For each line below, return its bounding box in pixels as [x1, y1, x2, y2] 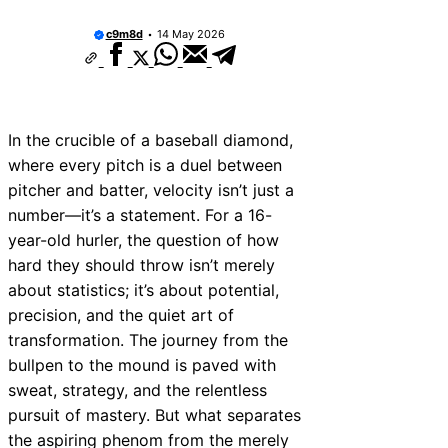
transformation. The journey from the [8, 329, 288, 350]
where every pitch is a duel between [8, 154, 282, 175]
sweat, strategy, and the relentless [8, 379, 267, 400]
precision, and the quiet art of [8, 304, 234, 325]
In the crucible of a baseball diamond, [8, 129, 293, 150]
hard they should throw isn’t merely [8, 254, 275, 275]
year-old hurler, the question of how [8, 229, 279, 250]
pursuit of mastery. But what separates [8, 404, 301, 425]
